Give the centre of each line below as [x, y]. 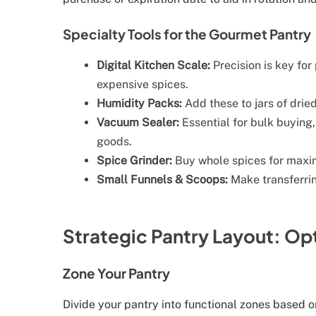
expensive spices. [142, 85]
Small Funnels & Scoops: [162, 180]
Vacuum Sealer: [138, 123]
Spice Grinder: [134, 161]
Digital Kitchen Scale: [153, 66]
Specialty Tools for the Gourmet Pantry [187, 34]
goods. [114, 142]
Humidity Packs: [139, 104]
